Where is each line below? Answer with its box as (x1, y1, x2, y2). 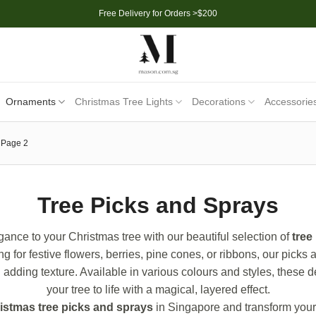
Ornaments (5, 96, 56, 107)
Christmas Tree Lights (74, 96, 173, 107)
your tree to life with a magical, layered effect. (46, 284, 270, 296)
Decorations (191, 96, 245, 107)
